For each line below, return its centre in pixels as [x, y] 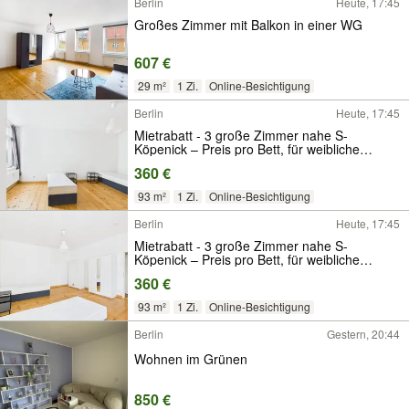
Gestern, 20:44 [363, 334]
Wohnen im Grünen [191, 358]
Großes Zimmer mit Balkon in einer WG [248, 24]
